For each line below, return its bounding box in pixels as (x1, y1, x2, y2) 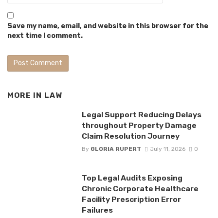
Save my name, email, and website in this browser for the (7, 22, 208, 31)
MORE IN (7, 91, 44, 100)
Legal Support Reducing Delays (81, 109, 201, 119)
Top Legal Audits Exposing (81, 173, 182, 182)
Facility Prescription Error (81, 194, 181, 204)
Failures (81, 205, 113, 215)
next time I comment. (7, 32, 83, 40)
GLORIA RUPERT (90, 145, 141, 152)
